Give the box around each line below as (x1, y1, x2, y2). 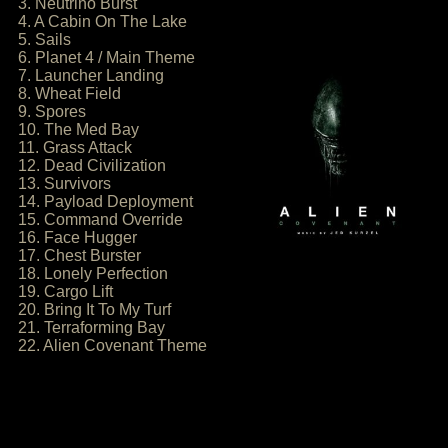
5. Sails (18, 31, 71, 48)
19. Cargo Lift (18, 283, 113, 300)
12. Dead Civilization (18, 157, 166, 174)
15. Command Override (18, 211, 183, 228)
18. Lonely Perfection (18, 265, 168, 282)
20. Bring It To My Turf (18, 301, 171, 318)
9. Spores (18, 103, 86, 120)
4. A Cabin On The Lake (18, 13, 187, 30)
